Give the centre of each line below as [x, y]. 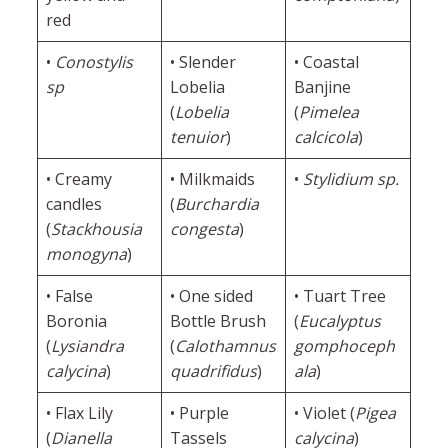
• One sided [211, 296]
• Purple [199, 413]
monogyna [86, 254]
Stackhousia [96, 229]
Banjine [322, 87]
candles [73, 204]
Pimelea [328, 112]
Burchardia [216, 204]
